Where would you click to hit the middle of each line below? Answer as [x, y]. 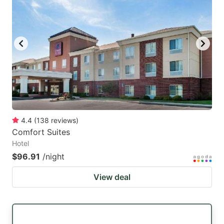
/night [53, 157]
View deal [112, 177]
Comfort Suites [41, 132]
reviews [63, 120]
